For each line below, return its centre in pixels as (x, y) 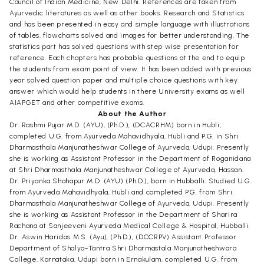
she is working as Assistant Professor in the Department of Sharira (123, 214)
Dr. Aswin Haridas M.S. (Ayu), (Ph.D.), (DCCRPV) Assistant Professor (123, 237)
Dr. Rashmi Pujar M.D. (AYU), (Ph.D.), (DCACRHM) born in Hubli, (115, 125)
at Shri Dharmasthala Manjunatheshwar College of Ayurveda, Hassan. (127, 169)
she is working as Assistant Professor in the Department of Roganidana (130, 158)
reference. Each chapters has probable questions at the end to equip (127, 57)
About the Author (132, 113)
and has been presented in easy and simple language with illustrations (130, 24)
